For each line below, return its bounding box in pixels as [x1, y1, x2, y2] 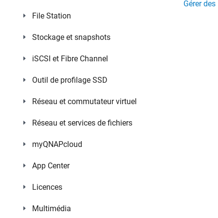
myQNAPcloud [32, 140, 82, 149]
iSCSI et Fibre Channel [32, 54, 108, 63]
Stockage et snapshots [32, 33, 110, 42]
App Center [32, 161, 70, 170]
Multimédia [32, 204, 71, 213]
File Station [32, 11, 71, 20]
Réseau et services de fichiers [32, 118, 132, 127]
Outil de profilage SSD [32, 75, 108, 85]
